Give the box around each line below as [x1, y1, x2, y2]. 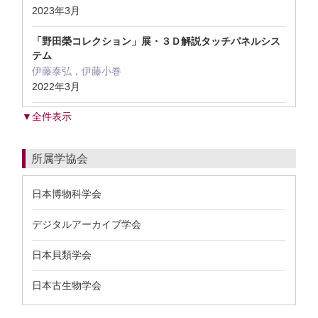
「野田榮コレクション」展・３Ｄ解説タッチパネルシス [32, 35, 280, 47]
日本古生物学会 [32, 280, 102, 291]
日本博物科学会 [32, 188, 102, 199]
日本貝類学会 [32, 249, 92, 261]
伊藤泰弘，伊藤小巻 [32, 65, 121, 77]
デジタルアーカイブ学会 [32, 219, 141, 230]
